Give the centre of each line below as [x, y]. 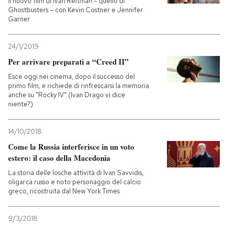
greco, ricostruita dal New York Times [64, 191]
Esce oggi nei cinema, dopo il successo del [72, 77]
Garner [19, 19]
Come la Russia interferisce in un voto [71, 147]
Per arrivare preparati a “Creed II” [68, 62]
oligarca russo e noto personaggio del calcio [75, 182]
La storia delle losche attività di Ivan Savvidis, [76, 173]
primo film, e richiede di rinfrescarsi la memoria [79, 86]
